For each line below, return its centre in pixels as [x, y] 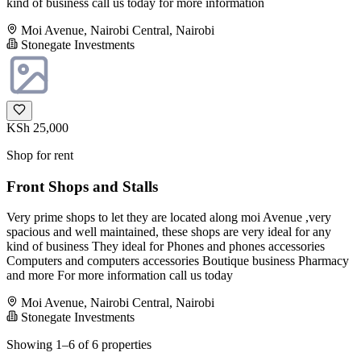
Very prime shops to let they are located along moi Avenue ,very [169, 218]
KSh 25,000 [37, 128]
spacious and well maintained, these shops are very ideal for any [169, 232]
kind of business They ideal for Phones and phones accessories [166, 247]
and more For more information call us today [120, 276]
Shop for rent [40, 155]
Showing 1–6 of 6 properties [79, 345]
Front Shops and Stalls [82, 186]
